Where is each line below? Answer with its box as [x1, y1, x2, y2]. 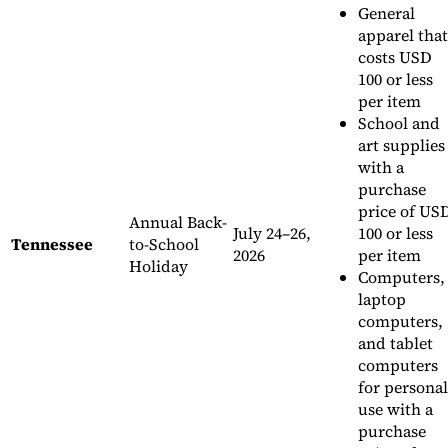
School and [358, 112, 440, 135]
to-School [129, 233, 199, 256]
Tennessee [11, 233, 93, 256]
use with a [358, 398, 433, 421]
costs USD [358, 46, 432, 69]
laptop [358, 288, 406, 311]
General [358, 2, 415, 25]
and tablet [358, 332, 433, 355]
